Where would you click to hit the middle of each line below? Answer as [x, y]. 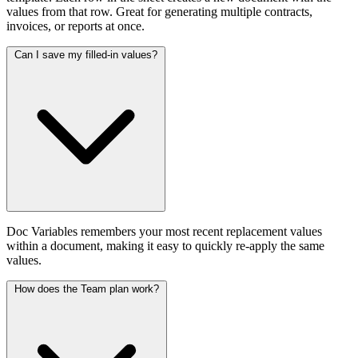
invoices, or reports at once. [76, 26]
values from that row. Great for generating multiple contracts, [159, 11]
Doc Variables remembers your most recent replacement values [164, 231]
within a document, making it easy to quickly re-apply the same [165, 245]
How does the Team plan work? [87, 288]
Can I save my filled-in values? [86, 54]
